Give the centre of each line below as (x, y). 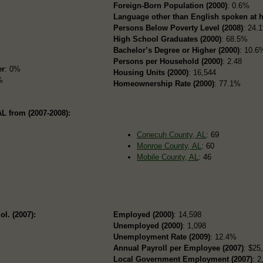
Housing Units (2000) (151, 72)
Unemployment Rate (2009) (162, 237)
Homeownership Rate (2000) (164, 83)
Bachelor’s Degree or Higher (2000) (177, 50)
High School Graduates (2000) (168, 39)
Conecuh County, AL (172, 134)
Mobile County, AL (168, 157)
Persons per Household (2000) (168, 61)
